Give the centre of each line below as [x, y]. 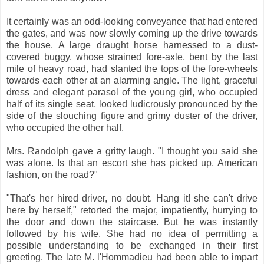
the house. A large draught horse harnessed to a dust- [132, 45]
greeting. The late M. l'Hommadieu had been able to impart [132, 257]
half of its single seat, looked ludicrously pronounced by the [132, 104]
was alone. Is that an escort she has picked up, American [132, 163]
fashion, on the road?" [52, 174]
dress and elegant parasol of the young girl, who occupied [132, 92]
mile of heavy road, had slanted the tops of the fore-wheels [132, 68]
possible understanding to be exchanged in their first [132, 245]
